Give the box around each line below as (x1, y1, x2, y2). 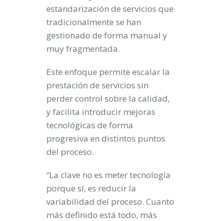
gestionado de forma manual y (46, 30, 167, 41)
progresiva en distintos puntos (46, 133, 165, 145)
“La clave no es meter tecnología (46, 169, 171, 181)
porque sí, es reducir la (46, 183, 136, 194)
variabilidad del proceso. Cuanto (46, 196, 174, 208)
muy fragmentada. (46, 43, 120, 55)
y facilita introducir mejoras (46, 106, 155, 118)
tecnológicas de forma (46, 119, 133, 131)
